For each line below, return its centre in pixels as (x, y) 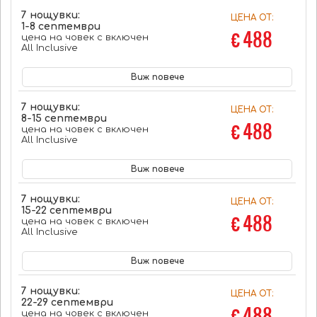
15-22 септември (66, 211)
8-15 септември (64, 119)
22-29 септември (67, 302)
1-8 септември (60, 27)
